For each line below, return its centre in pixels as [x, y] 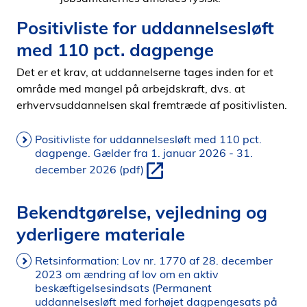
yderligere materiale [101, 234]
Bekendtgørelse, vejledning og [142, 212]
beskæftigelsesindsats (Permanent [123, 288]
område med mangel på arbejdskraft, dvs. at [131, 88]
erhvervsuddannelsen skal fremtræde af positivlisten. [152, 105]
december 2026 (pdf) [89, 170]
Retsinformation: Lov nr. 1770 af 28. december [154, 260]
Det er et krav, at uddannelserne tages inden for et [145, 72]
